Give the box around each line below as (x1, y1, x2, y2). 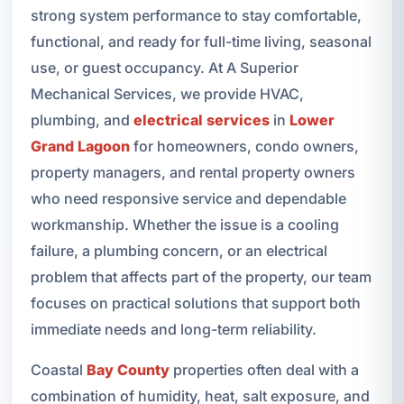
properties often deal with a (169, 360, 359, 379)
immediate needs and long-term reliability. (30, 319, 317, 338)
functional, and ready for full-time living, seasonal (30, 32, 372, 50)
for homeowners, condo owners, (129, 136, 359, 155)
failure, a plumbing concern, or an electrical (30, 241, 327, 260)
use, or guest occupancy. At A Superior (30, 58, 298, 77)
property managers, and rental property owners (30, 162, 355, 181)
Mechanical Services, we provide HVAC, (30, 84, 304, 103)
